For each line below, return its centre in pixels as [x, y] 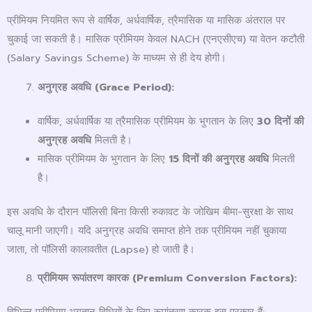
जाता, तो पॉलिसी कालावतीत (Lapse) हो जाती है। [101, 249]
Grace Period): [136, 87]
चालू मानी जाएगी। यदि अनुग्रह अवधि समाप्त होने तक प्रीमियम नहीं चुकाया [147, 230]
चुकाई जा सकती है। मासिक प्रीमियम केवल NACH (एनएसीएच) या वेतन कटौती [156, 39]
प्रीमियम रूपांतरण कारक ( [87, 278]
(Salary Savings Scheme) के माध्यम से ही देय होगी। [117, 58]
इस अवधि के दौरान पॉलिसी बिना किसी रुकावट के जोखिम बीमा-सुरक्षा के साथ [150, 211]
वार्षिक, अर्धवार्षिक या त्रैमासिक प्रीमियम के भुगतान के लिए [147, 121]
